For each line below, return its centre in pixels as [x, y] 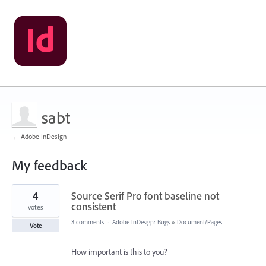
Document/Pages [199, 222]
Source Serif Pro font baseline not [145, 196]
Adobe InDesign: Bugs [141, 222]
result [21, 197]
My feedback [49, 165]
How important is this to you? [119, 252]
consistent [94, 206]
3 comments [88, 222]
